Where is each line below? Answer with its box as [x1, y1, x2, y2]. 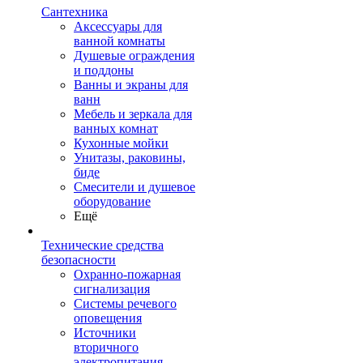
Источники [74, 326, 136, 340]
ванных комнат [74, 122, 158, 135]
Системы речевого [74, 297, 177, 310]
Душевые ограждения [74, 49, 194, 62]
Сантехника [41, 5, 108, 19]
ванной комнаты [74, 34, 165, 48]
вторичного [74, 340, 139, 354]
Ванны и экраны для [74, 78, 188, 92]
